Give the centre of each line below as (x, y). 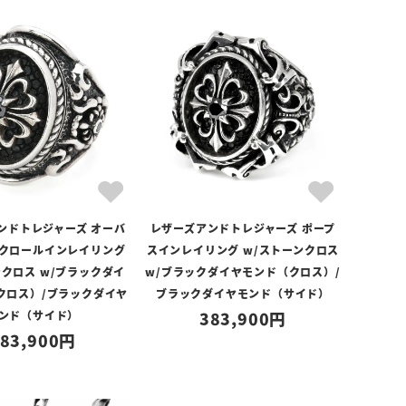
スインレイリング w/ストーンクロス (243, 250)
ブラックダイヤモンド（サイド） (242, 293)
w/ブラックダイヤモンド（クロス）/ (243, 271)
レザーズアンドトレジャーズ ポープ (243, 228)
